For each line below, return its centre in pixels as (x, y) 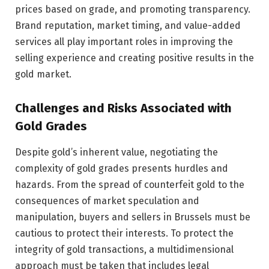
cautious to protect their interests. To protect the (124, 234)
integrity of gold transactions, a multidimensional (124, 250)
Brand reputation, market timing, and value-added (128, 26)
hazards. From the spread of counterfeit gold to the (130, 185)
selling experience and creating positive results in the (134, 58)
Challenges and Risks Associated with (123, 108)
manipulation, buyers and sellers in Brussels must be (133, 217)
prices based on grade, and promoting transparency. (133, 10)
